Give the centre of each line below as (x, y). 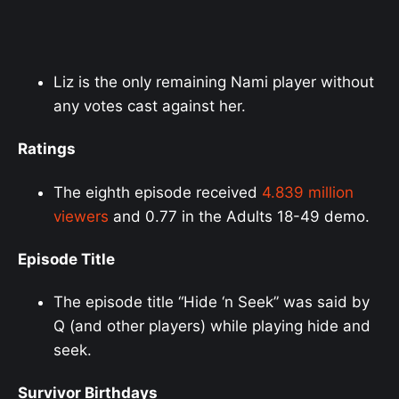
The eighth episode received (158, 192)
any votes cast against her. (150, 106)
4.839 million (308, 192)
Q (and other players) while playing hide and (212, 326)
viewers (81, 216)
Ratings (47, 149)
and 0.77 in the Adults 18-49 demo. (239, 216)
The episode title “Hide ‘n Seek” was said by (212, 302)
